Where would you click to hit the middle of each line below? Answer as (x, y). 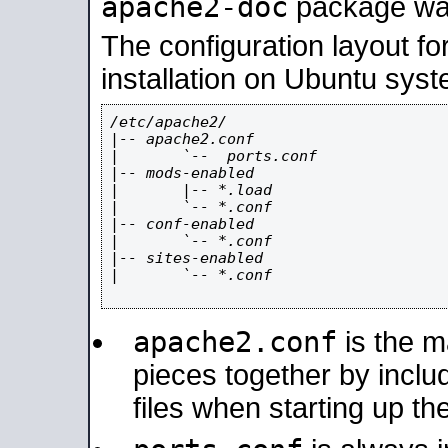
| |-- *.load (191, 189)
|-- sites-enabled (186, 257)
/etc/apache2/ (168, 121)
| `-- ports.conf (213, 155)
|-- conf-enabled (182, 223)
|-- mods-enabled (182, 172)
